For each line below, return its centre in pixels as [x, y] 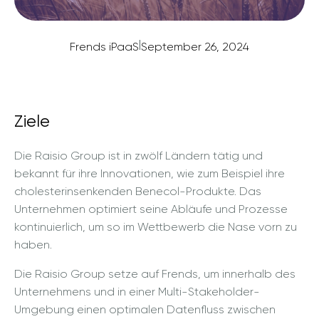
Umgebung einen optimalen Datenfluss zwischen [145, 309]
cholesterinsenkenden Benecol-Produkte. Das [138, 191]
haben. [33, 245]
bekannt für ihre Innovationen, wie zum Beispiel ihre [150, 173]
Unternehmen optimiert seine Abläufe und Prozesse [151, 209]
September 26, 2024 [195, 47]
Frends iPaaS [104, 47]
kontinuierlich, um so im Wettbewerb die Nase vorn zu [156, 227]
